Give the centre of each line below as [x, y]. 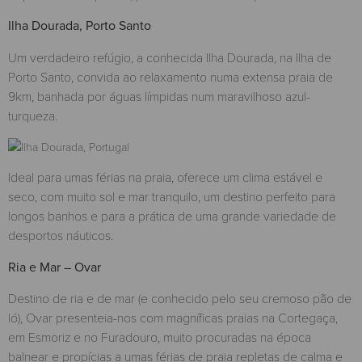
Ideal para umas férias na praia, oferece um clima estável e [165, 177]
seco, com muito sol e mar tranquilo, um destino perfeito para [172, 196]
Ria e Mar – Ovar [55, 267]
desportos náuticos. [61, 235]
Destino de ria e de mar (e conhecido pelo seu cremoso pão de [180, 298]
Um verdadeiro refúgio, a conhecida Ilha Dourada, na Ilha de [170, 57]
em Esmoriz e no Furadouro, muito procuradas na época [160, 337]
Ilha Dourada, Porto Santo [80, 26]
